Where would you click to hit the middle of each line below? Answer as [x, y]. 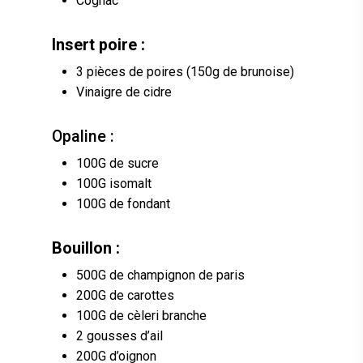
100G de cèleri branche [143, 316]
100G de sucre [119, 164]
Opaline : [85, 137]
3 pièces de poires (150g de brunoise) [187, 72]
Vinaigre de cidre [126, 92]
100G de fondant [125, 204]
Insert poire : [98, 45]
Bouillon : [86, 249]
